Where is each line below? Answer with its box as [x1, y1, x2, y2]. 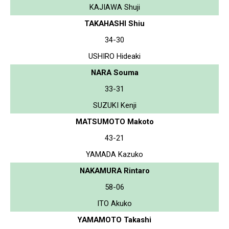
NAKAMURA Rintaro [79, 166, 150, 175]
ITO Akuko [97, 198, 132, 208]
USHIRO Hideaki [88, 51, 141, 61]
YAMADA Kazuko [86, 149, 143, 159]
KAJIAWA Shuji [89, 2, 140, 12]
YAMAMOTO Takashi [78, 215, 151, 224]
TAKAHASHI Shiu [84, 18, 145, 28]
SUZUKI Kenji [93, 100, 136, 110]
